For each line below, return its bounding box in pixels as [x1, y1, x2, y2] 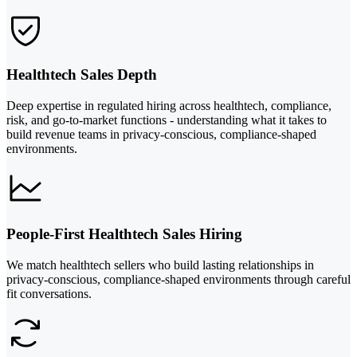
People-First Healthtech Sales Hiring [6, 225, 242, 242]
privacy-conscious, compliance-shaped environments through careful [6, 272, 351, 286]
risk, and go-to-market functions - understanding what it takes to [6, 113, 327, 127]
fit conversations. [6, 286, 92, 300]
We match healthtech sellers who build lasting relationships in [6, 257, 314, 272]
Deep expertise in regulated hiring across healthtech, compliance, [6, 99, 331, 113]
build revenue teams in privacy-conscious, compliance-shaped [6, 127, 316, 142]
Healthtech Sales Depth [6, 66, 157, 84]
